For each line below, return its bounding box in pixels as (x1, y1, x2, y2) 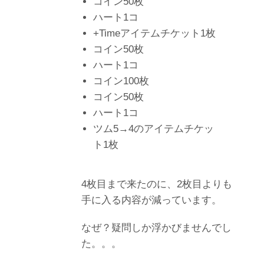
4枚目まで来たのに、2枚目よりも (81, 178, 232, 190)
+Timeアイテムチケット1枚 (93, 27, 216, 39)
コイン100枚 (93, 75, 149, 87)
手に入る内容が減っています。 (81, 194, 222, 206)
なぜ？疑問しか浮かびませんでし (81, 222, 232, 233)
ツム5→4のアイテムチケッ (93, 123, 214, 134)
